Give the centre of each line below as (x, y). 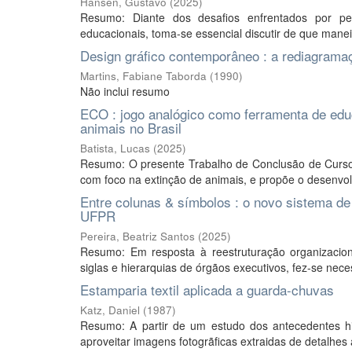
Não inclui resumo (125, 91)
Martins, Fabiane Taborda (143, 76)
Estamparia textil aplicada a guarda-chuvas (207, 290)
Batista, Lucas (115, 148)
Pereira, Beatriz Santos (137, 236)
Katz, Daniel (110, 310)
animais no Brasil (131, 128)
